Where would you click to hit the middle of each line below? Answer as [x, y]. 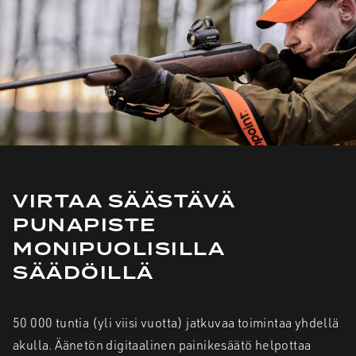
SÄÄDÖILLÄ [83, 273]
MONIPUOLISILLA [119, 250]
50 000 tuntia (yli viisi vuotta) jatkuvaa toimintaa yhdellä [176, 322]
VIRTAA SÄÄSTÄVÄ [124, 202]
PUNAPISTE [85, 226]
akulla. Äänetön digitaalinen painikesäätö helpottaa [162, 344]
